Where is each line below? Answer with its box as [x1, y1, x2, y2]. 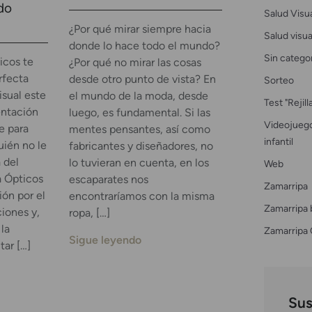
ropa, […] [68, 206, 110, 220]
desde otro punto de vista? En [68, 72, 216, 86]
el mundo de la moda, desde [68, 89, 208, 103]
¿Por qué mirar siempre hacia [68, 22, 211, 36]
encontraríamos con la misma [68, 189, 214, 203]
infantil [263, 134, 293, 148]
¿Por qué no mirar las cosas [68, 56, 201, 70]
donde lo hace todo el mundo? [68, 39, 220, 53]
